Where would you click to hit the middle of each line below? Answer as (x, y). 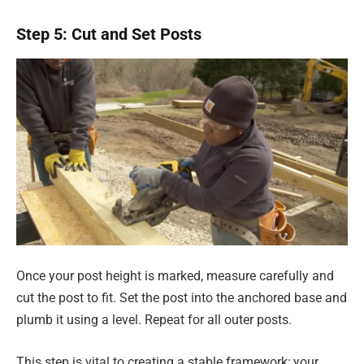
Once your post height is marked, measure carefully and (175, 276)
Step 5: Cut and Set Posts (109, 34)
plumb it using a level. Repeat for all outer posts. (154, 320)
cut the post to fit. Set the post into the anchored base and (182, 298)
